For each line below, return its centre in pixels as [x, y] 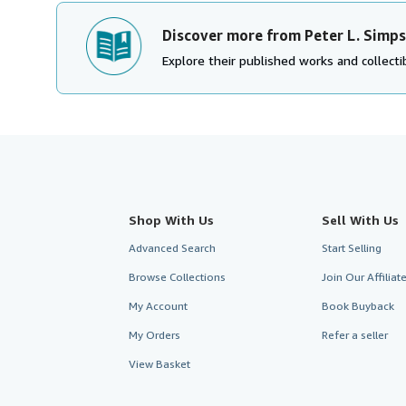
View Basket [159, 364]
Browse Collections [177, 277]
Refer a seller [354, 335]
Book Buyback [358, 306]
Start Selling [351, 248]
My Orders [155, 335]
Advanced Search [172, 248]
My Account [158, 306]
